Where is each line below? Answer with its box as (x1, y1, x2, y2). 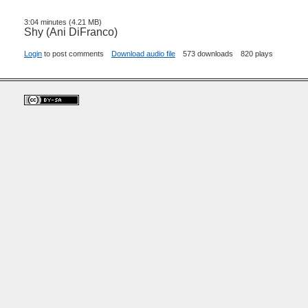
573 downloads (183, 49, 233, 58)
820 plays (241, 49, 273, 58)
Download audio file (111, 49, 175, 58)
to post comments (42, 49, 104, 58)
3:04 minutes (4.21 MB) (24, 17, 102, 26)
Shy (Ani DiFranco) (24, 25, 118, 38)
